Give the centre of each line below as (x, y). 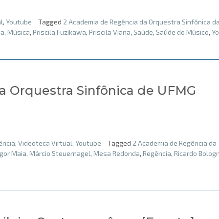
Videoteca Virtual (45, 143)
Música (19, 32)
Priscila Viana (110, 32)
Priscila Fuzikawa (59, 32)
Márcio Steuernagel (60, 153)
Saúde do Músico (182, 32)
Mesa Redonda (117, 153)
